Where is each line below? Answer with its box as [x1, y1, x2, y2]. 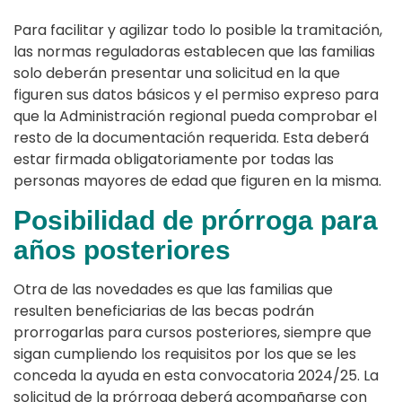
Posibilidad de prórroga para [13, 205, 378, 235]
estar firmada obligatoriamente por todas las [13, 148, 334, 170]
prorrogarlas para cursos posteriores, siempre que [13, 321, 371, 343]
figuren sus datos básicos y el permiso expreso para [13, 83, 379, 105]
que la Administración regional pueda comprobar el [13, 105, 377, 127]
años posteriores [13, 234, 231, 265]
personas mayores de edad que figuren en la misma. [13, 170, 381, 191]
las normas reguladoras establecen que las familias [13, 40, 375, 62]
